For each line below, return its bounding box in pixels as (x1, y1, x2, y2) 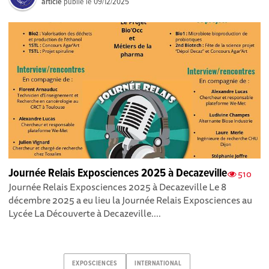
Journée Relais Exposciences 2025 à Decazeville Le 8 (8, 179, 227, 195)
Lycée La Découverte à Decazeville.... (8, 205, 162, 222)
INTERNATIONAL (134, 259, 182, 268)
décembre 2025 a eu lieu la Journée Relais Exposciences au (8, 192, 253, 208)
